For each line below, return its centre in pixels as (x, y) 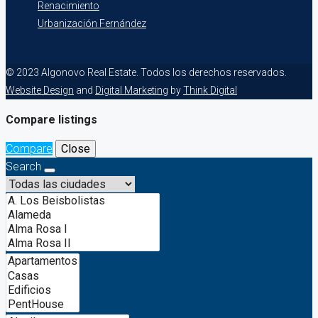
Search (25, 166)
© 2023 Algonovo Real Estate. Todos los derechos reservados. (146, 72)
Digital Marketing (132, 90)
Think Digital (210, 90)
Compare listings (51, 119)
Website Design (40, 90)
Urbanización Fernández (92, 23)
